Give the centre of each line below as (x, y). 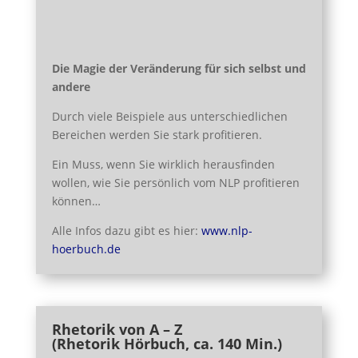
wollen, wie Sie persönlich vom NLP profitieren (175, 183)
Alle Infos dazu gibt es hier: (126, 231)
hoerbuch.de (86, 249)
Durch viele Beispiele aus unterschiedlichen (169, 116)
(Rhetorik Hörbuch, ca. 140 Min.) (167, 344)
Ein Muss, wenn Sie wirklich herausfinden (163, 164)
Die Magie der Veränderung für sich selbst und (179, 68)
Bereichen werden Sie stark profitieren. (157, 135)
